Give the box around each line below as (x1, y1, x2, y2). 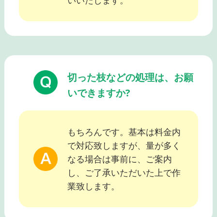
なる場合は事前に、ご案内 (67, 153, 172, 165)
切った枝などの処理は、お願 (67, 71, 193, 84)
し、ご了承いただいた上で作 (67, 167, 181, 179)
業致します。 (67, 180, 120, 192)
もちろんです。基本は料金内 (67, 126, 181, 138)
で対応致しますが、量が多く (67, 139, 181, 152)
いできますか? (67, 86, 130, 100)
